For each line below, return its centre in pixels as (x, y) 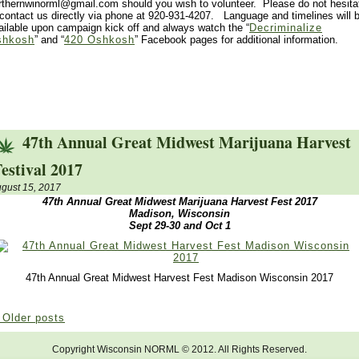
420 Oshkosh (99, 40)
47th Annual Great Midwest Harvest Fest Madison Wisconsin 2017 (179, 277)
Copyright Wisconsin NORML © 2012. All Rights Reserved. (179, 349)
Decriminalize (286, 28)
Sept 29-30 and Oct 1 (179, 225)
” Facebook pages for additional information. (236, 40)
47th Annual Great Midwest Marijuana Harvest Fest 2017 (179, 201)
